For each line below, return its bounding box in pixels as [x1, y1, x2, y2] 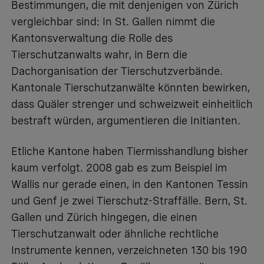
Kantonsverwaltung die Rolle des [11, 31, 173, 44]
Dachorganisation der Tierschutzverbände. [11, 64, 223, 77]
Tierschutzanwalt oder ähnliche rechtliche [11, 227, 219, 240]
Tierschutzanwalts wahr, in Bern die [11, 48, 187, 61]
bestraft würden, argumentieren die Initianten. [11, 114, 240, 127]
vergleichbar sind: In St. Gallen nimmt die [11, 15, 215, 28]
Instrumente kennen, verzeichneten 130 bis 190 [11, 243, 247, 256]
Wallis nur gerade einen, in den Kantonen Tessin [11, 177, 248, 190]
